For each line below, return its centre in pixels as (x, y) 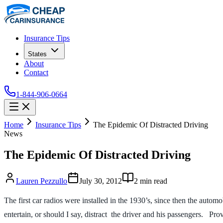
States (37, 54)
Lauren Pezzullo (42, 181)
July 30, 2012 (101, 181)
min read (153, 181)
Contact (36, 72)
